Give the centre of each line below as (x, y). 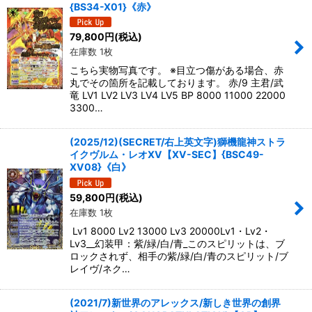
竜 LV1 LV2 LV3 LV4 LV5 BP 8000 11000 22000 (178, 95)
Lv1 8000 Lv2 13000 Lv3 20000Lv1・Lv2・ (170, 231)
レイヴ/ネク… (100, 268)
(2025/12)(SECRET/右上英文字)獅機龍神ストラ (178, 142)
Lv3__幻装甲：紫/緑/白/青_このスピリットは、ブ (177, 243)
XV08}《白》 (100, 167)
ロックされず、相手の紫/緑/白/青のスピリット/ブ (179, 256)
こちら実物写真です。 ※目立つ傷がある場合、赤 (177, 70)
